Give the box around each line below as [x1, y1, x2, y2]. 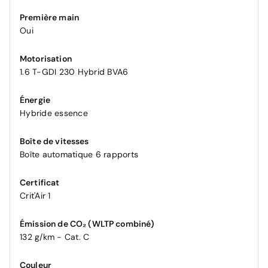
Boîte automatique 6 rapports [20, 148, 138, 160]
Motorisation [20, 53, 72, 64]
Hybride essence [20, 107, 88, 118]
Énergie [20, 94, 51, 105]
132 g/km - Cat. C [20, 231, 90, 242]
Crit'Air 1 [20, 190, 51, 201]
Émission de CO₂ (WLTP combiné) [20, 218, 155, 229]
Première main [20, 11, 79, 23]
